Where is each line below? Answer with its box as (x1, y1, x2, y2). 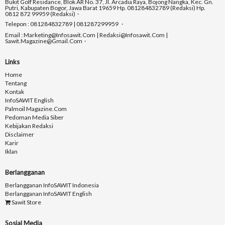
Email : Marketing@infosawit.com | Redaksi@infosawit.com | (5, 31, 168, 39)
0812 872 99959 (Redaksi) (5, 10, 75, 18)
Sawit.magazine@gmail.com (5, 37, 82, 45)
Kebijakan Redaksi (5, 122, 53, 130)
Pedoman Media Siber (5, 114, 64, 122)
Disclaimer (5, 131, 34, 139)
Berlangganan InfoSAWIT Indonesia (5, 181, 99, 189)
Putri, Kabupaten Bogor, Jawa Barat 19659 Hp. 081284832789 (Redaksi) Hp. (5, 4, 205, 12)
